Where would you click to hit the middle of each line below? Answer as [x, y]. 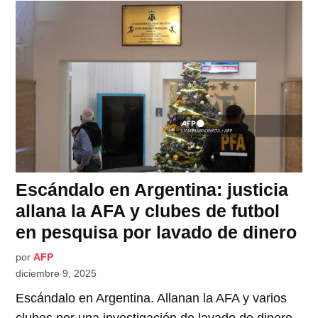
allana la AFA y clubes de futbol [148, 210]
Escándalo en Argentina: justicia [152, 189]
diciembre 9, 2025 [56, 273]
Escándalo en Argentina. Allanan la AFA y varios [152, 298]
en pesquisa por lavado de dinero [157, 232]
